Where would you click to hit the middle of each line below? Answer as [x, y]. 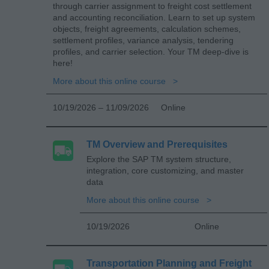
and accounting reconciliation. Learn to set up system [154, 17]
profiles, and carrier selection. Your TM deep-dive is [151, 51]
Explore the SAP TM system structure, [159, 159]
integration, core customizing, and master [165, 170]
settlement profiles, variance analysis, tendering [143, 40]
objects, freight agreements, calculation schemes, [147, 29]
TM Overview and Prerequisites [157, 144]
